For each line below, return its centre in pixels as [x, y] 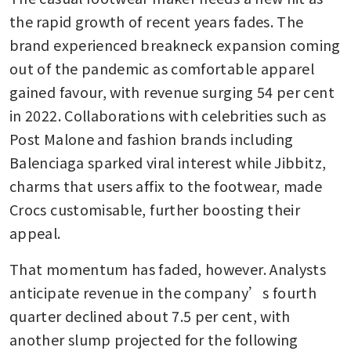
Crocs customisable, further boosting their [155, 209]
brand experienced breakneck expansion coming [175, 44]
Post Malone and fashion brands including [152, 138]
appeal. [37, 232]
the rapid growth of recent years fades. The [157, 21]
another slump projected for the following [154, 339]
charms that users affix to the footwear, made [166, 185]
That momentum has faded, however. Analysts [168, 268]
